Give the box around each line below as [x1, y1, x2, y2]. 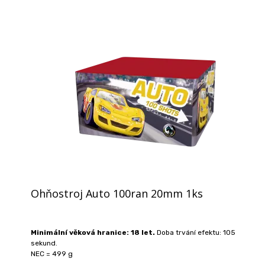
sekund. [31, 238, 57, 247]
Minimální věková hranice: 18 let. [31, 228, 155, 237]
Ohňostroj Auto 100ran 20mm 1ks [31, 186, 203, 201]
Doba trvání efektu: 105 [155, 228, 235, 237]
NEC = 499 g [31, 249, 73, 258]
